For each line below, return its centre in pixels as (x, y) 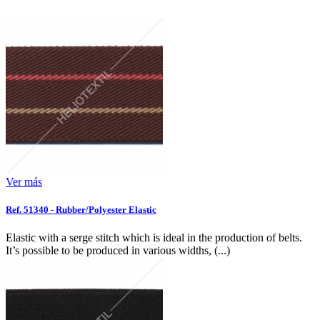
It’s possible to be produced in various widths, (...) (118, 251)
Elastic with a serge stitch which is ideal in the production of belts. (154, 238)
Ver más (24, 181)
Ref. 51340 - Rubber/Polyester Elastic (81, 209)
